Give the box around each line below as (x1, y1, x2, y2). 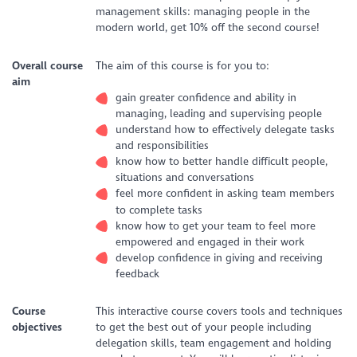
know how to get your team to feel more (116, 218, 316, 233)
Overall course (12, 58, 84, 73)
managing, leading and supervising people (116, 107, 323, 121)
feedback (116, 266, 160, 280)
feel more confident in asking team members (116, 186, 335, 201)
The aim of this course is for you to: (95, 58, 269, 73)
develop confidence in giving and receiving (116, 250, 324, 265)
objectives (12, 320, 63, 334)
